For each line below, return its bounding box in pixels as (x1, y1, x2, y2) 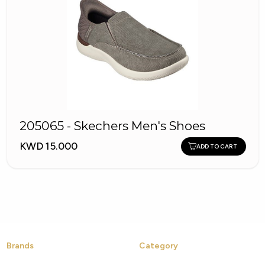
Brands (6, 240, 34, 251)
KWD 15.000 (19, 140, 77, 153)
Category (138, 240, 178, 251)
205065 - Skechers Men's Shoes (19, 118, 205, 133)
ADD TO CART (196, 142, 237, 150)
